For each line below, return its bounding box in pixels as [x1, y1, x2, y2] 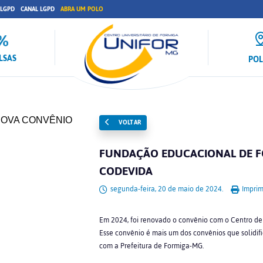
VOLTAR [116, 116, 141, 129]
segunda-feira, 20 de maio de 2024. [108, 182, 225, 196]
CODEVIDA [99, 160, 153, 182]
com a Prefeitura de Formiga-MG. [99, 239, 205, 253]
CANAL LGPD [21, 3, 55, 15]
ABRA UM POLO [60, 3, 103, 15]
